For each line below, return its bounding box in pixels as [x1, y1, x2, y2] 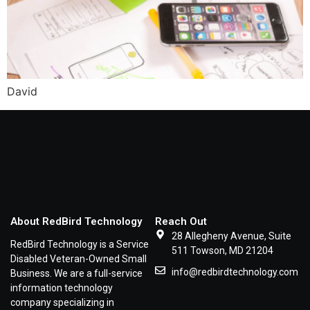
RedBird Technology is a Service [10, 238, 149, 250]
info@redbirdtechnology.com [171, 266, 298, 277]
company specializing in [10, 296, 114, 308]
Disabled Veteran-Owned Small [10, 253, 147, 264]
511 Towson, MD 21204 [171, 244, 273, 256]
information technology [10, 282, 113, 293]
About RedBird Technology [10, 215, 142, 228]
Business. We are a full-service [10, 267, 143, 279]
